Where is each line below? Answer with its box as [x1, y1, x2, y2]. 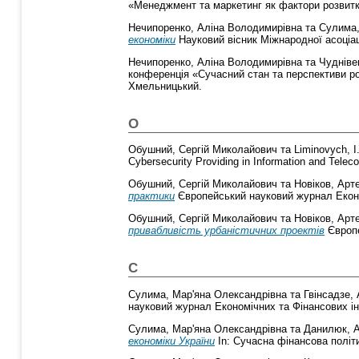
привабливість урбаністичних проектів [128, 224, 325, 237]
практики [128, 190, 175, 203]
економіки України [128, 334, 215, 347]
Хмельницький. [128, 79, 202, 92]
